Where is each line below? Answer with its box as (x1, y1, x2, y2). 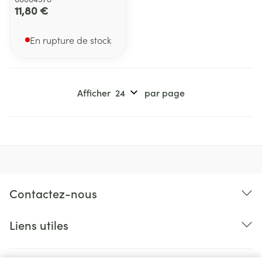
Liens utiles (9, 216, 68, 233)
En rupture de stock (29, 33, 111, 46)
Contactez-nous (9, 185, 97, 201)
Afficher (77, 86, 111, 99)
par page (144, 86, 185, 99)
